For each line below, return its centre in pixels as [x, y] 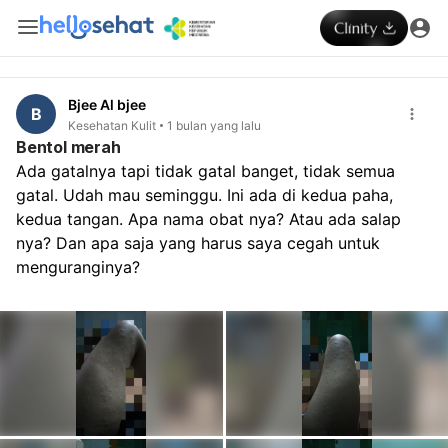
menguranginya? [78, 266]
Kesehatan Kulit [112, 125]
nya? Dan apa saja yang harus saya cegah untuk [198, 242]
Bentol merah [68, 146]
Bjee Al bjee [107, 104]
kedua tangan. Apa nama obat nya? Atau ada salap [208, 218]
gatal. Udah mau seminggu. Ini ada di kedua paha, [204, 194]
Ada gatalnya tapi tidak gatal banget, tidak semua [205, 170]
